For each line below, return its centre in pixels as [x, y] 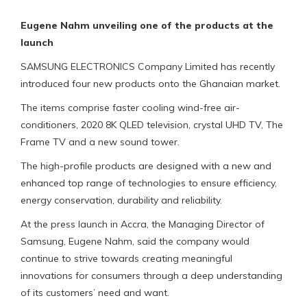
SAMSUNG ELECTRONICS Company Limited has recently [148, 66]
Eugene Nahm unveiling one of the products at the [147, 25]
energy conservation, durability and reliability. [121, 200]
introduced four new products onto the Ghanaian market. [150, 83]
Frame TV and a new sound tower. [100, 142]
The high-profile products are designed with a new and [146, 165]
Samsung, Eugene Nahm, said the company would [135, 241]
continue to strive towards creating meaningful [126, 258]
